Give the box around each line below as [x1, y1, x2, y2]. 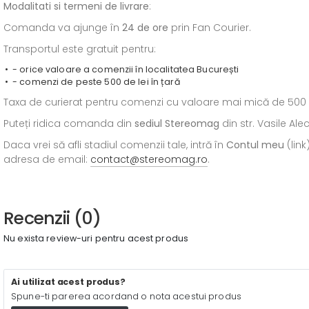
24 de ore [122, 21, 168, 34]
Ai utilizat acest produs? [11, 276, 126, 288]
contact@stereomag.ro [90, 152, 208, 166]
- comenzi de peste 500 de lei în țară [12, 76, 180, 88]
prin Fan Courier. [168, 21, 251, 34]
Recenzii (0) [3, 206, 101, 230]
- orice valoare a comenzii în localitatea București [12, 63, 239, 75]
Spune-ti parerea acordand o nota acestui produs [11, 290, 241, 302]
